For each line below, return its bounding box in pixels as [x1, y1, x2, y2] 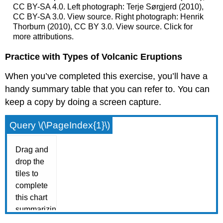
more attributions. [12, 32, 74, 41]
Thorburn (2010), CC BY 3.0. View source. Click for [12, 22, 193, 31]
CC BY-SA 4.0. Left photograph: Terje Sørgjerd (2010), [12, 2, 204, 11]
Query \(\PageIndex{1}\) [9, 119, 111, 130]
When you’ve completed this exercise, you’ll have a [5, 71, 208, 81]
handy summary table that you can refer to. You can [5, 84, 210, 94]
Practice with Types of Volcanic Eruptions [5, 52, 183, 62]
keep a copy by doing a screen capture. [5, 97, 162, 107]
